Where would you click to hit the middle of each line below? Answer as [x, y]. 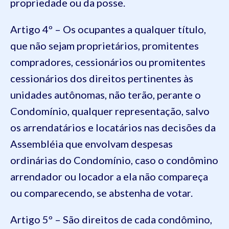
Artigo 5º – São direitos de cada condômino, [111, 219]
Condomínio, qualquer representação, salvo [110, 111]
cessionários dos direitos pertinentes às [102, 78]
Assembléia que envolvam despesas [91, 144]
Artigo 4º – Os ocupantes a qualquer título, [108, 29]
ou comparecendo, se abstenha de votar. [101, 193]
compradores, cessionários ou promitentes [108, 62]
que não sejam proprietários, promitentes [105, 45]
